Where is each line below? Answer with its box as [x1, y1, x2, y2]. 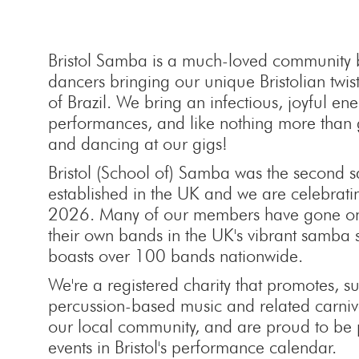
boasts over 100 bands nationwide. [48, 245, 303, 266]
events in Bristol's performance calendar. [48, 337, 337, 357]
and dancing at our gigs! [48, 133, 228, 154]
